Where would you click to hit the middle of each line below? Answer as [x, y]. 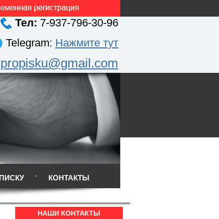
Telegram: [31, 43]
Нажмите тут [87, 43]
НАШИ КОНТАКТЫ [69, 213]
